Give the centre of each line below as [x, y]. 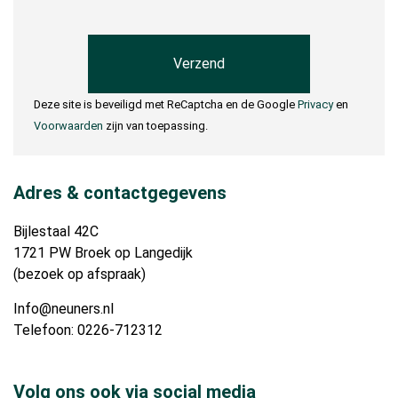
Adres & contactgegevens [120, 193]
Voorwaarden [68, 125]
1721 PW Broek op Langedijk [103, 253]
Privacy [315, 104]
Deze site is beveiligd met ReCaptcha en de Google [165, 104]
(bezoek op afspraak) [80, 275]
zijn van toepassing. [155, 125]
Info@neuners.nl [64, 309]
